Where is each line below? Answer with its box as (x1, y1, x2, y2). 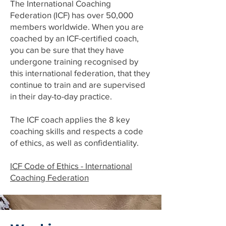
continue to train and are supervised (10, 80, 145, 89)
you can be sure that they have (10, 45, 124, 54)
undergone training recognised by (10, 56, 138, 66)
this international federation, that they (10, 68, 150, 78)
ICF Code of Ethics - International (10, 161, 132, 171)
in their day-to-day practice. (10, 91, 112, 101)
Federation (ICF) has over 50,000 (10, 10, 133, 20)
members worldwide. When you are (10, 22, 144, 31)
